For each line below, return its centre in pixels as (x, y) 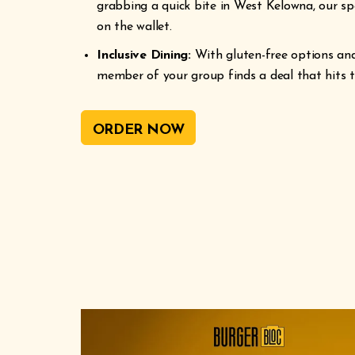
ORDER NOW (138, 130)
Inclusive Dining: (144, 55)
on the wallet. (134, 27)
